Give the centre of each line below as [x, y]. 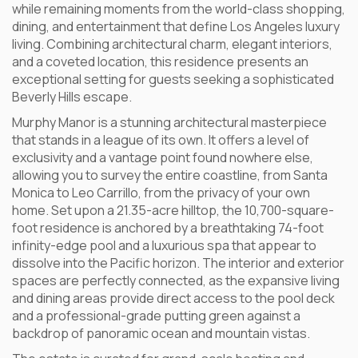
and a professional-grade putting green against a [156, 316]
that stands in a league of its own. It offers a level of [161, 140]
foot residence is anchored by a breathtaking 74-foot [168, 228]
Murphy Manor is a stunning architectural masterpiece [169, 122]
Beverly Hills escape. [72, 97]
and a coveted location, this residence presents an [160, 62]
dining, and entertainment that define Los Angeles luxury [176, 26]
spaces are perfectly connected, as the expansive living [176, 280]
